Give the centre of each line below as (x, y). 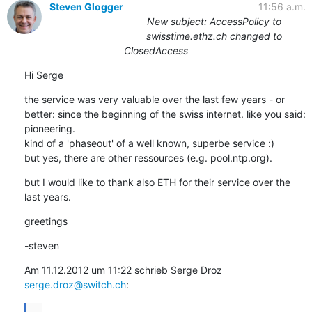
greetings (46, 221)
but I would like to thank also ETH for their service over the (157, 182)
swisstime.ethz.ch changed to (214, 36)
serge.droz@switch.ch (75, 284)
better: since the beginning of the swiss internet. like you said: (165, 114)
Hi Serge (44, 75)
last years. (47, 196)
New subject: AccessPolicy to (214, 21)
